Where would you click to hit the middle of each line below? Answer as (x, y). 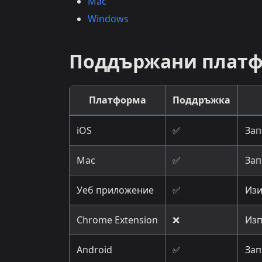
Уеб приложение (115, 190)
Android (94, 250)
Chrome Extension (117, 220)
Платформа (117, 100)
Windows (108, 19)
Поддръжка (201, 100)
